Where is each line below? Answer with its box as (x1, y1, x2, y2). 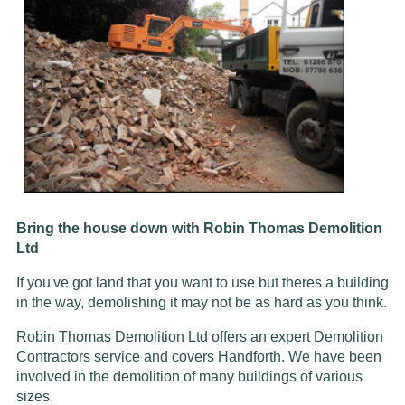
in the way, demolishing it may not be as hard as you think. (15, 294, 387, 310)
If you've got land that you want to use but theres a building (15, 274, 389, 290)
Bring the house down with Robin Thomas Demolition (15, 220, 382, 236)
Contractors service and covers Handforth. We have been (15, 348, 381, 364)
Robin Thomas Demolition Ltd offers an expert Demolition (15, 328, 383, 344)
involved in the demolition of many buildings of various (15, 368, 363, 384)
